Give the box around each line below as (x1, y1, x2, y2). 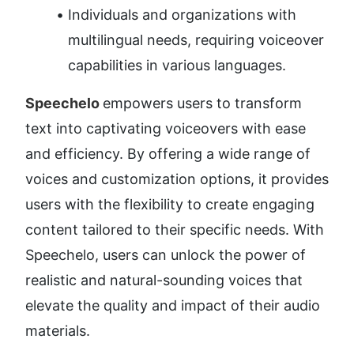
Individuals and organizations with (68, 6, 296, 24)
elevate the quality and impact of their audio (25, 297, 320, 314)
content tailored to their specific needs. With (25, 221, 324, 239)
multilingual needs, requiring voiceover (68, 32, 324, 49)
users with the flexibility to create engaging (25, 196, 314, 213)
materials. (25, 322, 90, 340)
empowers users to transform (103, 95, 302, 112)
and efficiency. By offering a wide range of (25, 145, 311, 163)
